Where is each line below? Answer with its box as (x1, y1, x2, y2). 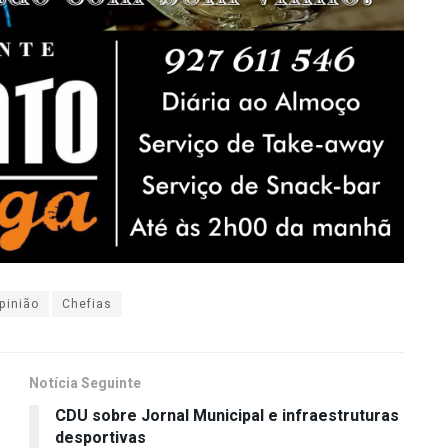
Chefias (62, 295, 112, 314)
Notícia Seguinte (29, 373, 141, 395)
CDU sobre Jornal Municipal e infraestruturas (55, 404, 399, 429)
